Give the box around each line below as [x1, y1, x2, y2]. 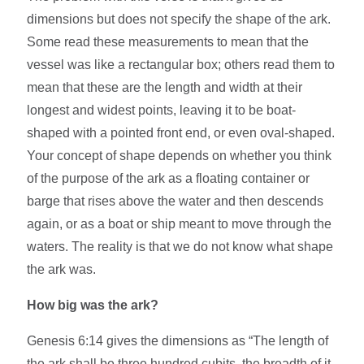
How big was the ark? [27, 298, 159, 313]
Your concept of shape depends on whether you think [27, 149, 332, 163]
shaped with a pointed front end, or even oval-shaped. [27, 126, 336, 141]
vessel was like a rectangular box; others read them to [27, 58, 336, 72]
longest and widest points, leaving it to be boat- [27, 103, 297, 118]
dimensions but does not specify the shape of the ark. [27, 12, 331, 27]
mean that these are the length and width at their [27, 80, 303, 95]
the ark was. [27, 262, 97, 277]
